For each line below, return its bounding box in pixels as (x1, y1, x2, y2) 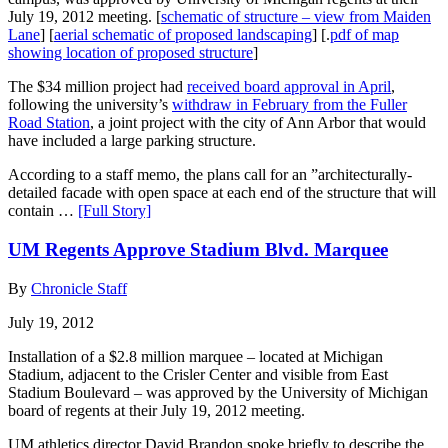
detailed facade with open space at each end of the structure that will (8, 184, 436, 202)
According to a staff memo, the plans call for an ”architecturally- (8, 166, 412, 184)
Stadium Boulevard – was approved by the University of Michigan (8, 383, 428, 401)
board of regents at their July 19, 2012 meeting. (8, 401, 305, 419)
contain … (8, 202, 78, 220)
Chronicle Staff (31, 279, 127, 297)
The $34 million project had (8, 78, 187, 96)
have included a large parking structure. (8, 132, 256, 150)
